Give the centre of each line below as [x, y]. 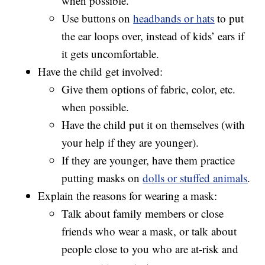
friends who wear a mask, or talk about [149, 231]
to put [229, 18]
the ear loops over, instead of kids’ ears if [153, 36]
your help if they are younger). [130, 143]
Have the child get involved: [101, 72]
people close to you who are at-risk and [150, 249]
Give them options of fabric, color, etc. [149, 89]
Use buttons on [98, 18]
